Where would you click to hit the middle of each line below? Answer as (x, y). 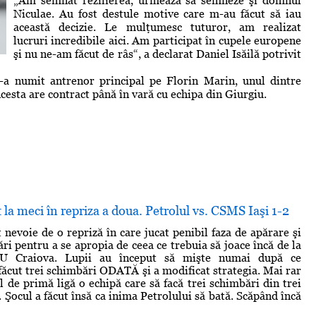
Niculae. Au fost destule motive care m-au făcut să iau (157, 13)
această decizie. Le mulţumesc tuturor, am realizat (157, 27)
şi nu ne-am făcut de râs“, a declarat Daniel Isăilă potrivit (157, 54)
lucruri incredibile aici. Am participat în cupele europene (157, 40)
